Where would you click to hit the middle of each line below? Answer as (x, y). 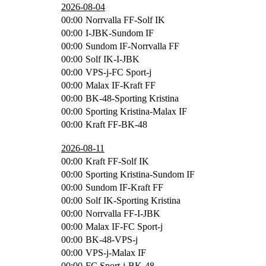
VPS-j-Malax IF (116, 252)
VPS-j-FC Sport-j (118, 72)
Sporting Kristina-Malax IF (136, 111)
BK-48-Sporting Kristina (132, 98)
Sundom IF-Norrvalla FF (132, 46)
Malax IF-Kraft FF (121, 85)
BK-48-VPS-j (112, 239)
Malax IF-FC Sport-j (124, 226)
